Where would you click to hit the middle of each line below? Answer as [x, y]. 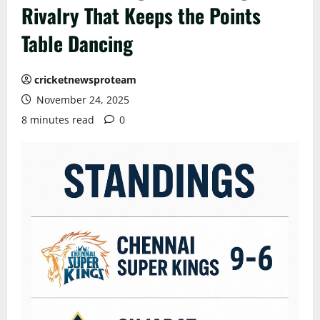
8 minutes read [58, 120]
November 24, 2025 [81, 100]
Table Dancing [77, 43]
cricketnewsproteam [85, 80]
